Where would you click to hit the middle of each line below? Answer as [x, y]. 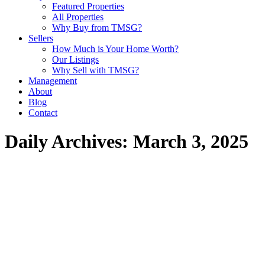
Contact [43, 113]
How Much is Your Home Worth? [115, 49]
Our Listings [75, 59]
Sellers [41, 38]
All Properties [78, 17]
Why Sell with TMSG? [96, 70]
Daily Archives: [69, 142]
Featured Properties [88, 6]
